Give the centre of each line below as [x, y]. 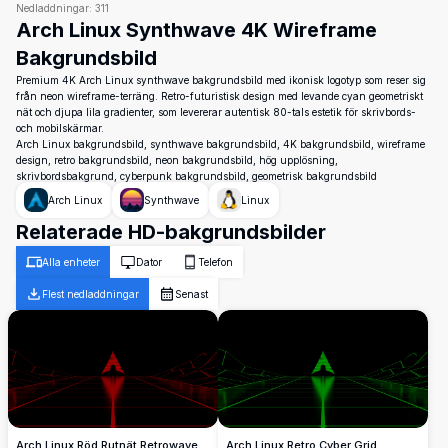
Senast [191, 294]
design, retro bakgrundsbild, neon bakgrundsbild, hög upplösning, [177, 160]
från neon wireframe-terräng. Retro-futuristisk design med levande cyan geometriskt [219, 96]
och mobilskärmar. [60, 128]
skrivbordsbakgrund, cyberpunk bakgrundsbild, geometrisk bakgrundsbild [196, 176]
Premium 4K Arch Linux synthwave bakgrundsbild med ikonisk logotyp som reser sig [221, 80]
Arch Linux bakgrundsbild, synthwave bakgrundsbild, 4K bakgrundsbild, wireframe [220, 144]
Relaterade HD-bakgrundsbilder [171, 232]
